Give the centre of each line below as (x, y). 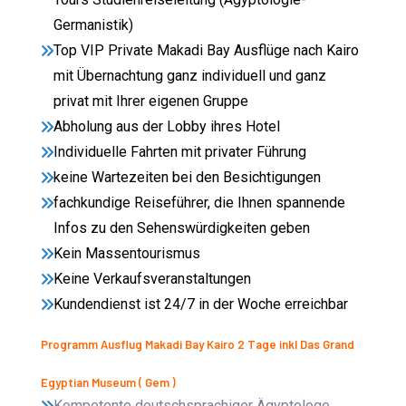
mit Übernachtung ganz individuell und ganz (190, 76)
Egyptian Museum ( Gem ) (109, 383)
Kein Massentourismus (127, 254)
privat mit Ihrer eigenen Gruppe (151, 101)
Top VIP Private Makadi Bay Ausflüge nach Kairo (207, 51)
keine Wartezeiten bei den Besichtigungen (188, 178)
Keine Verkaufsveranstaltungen (153, 279)
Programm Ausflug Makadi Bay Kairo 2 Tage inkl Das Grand (198, 345)
